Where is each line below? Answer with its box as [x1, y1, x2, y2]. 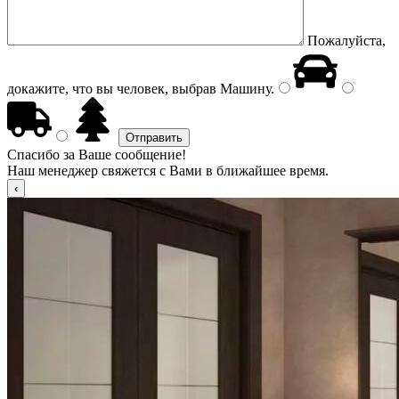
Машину [216, 81, 271, 96]
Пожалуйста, [307, 33, 386, 48]
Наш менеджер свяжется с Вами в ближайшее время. [7, 163, 329, 178]
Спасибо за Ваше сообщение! [7, 147, 186, 162]
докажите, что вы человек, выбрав [7, 81, 216, 96]
